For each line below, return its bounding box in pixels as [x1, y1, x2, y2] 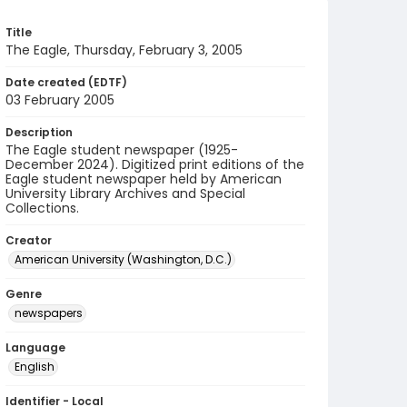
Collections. [5, 199, 79, 217]
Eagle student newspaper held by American [5, 170, 282, 188]
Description [5, 124, 73, 140]
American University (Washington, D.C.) [15, 252, 232, 267]
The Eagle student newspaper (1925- [5, 141, 238, 159]
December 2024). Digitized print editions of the [5, 155, 304, 174]
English [15, 359, 55, 374]
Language [5, 340, 65, 355]
